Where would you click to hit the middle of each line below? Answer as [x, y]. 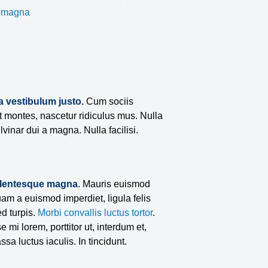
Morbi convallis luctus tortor [95, 213]
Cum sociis [109, 102]
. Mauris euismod [114, 184]
